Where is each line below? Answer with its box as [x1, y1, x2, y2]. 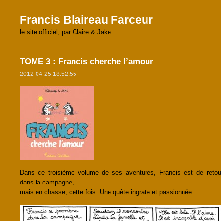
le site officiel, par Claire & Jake [20, 28, 111, 36]
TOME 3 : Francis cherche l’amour [20, 57, 153, 66]
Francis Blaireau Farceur [20, 13, 153, 26]
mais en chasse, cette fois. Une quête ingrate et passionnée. [20, 188, 194, 196]
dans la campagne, [20, 179, 74, 186]
